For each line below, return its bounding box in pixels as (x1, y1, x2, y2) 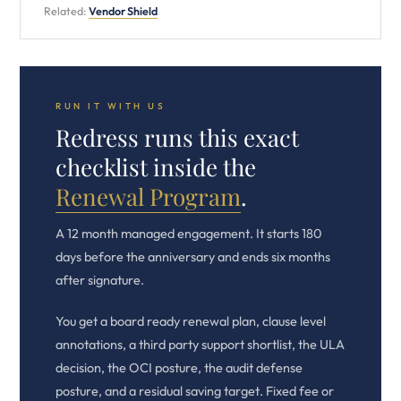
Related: (44, 4, 89, 18)
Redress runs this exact (55, 122, 299, 153)
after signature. (55, 271, 144, 288)
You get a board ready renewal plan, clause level (55, 312, 326, 329)
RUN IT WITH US (55, 100, 166, 112)
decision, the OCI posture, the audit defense (55, 359, 303, 376)
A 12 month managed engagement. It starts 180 (55, 225, 322, 242)
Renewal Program (55, 181, 241, 212)
